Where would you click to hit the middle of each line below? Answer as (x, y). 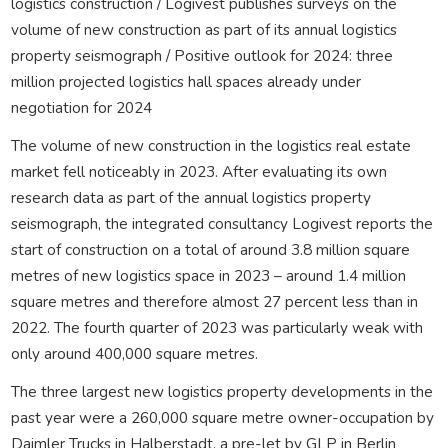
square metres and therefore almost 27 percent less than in (214, 301)
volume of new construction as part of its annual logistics (203, 29)
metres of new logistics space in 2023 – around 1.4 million (208, 275)
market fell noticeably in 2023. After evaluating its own (198, 171)
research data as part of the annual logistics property (190, 197)
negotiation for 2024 (81, 107)
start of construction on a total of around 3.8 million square (210, 249)
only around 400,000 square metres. (134, 353)
